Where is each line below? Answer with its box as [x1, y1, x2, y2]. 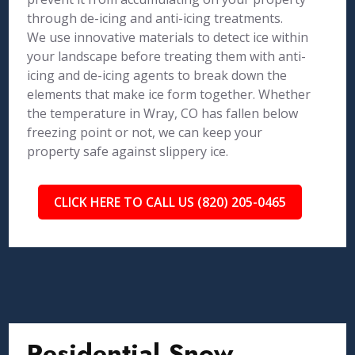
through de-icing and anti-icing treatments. [27, 10, 284, 27]
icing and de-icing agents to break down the [27, 67, 288, 84]
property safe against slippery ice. [27, 143, 229, 160]
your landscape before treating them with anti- [27, 48, 307, 65]
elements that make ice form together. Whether [27, 86, 311, 103]
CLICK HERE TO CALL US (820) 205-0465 [53, 193, 286, 211]
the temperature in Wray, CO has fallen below [27, 105, 299, 122]
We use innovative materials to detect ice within [27, 29, 309, 46]
